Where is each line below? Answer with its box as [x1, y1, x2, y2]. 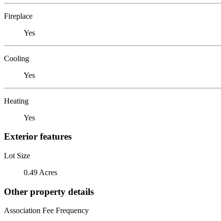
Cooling [4, 54, 29, 63]
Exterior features [4, 131, 72, 142]
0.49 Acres [24, 168, 57, 177]
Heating [4, 96, 29, 105]
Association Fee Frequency [4, 206, 89, 215]
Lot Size [4, 151, 30, 160]
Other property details [4, 186, 94, 197]
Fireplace [4, 11, 33, 20]
